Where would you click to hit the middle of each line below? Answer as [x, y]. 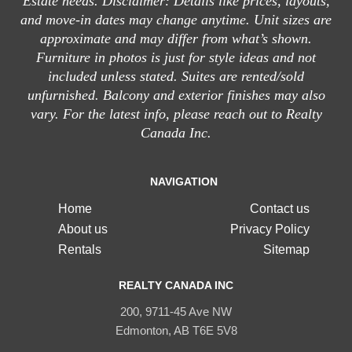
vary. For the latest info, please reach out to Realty [176, 114]
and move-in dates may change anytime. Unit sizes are [176, 20]
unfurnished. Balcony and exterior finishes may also [176, 95]
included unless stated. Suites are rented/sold [176, 77]
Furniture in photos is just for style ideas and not [176, 58]
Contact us [280, 209]
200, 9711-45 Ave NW [176, 312]
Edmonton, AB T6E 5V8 [176, 331]
